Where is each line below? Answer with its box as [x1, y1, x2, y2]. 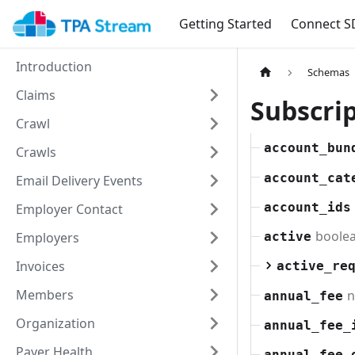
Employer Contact [16, 200, 123, 218]
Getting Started [178, 15, 272, 32]
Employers [16, 229, 79, 246]
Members [16, 286, 74, 303]
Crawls [16, 143, 56, 161]
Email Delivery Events [16, 172, 143, 189]
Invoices [16, 258, 65, 275]
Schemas [307, 65, 350, 80]
